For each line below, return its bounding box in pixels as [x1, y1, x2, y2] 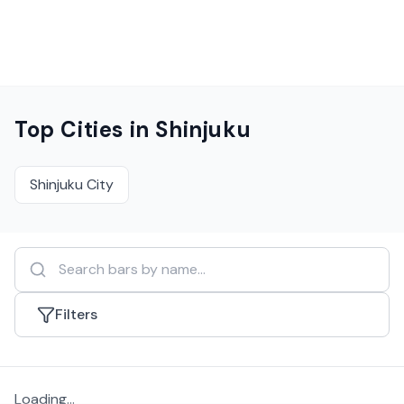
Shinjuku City [30, 175, 114, 194]
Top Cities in [14, 115, 156, 143]
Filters [55, 305, 97, 324]
